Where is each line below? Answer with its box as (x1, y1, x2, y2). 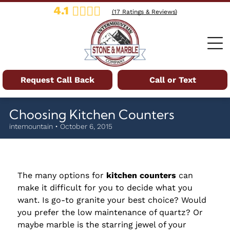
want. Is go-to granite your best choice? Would (17, 195, 206, 205)
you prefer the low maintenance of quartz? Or (17, 207, 203, 217)
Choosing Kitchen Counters (9, 106, 175, 122)
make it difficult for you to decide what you (17, 182, 193, 193)
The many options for (17, 170, 106, 180)
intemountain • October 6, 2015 (9, 122, 112, 130)
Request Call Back (21, 75, 94, 85)
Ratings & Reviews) (120, 8, 177, 15)
